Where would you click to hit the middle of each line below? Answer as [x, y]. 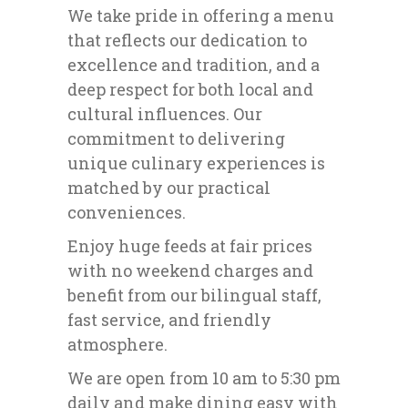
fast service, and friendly [169, 320]
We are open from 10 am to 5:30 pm [204, 378]
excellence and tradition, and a [194, 65]
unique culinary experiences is [196, 163]
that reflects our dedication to [187, 41]
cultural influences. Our [165, 114]
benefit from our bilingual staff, [194, 296]
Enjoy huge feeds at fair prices [190, 246]
